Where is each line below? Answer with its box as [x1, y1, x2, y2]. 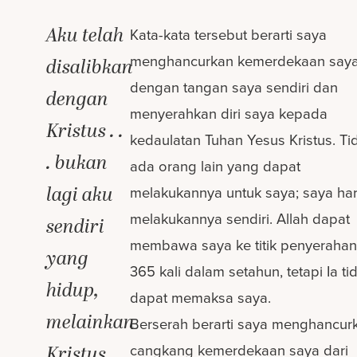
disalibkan [46, 53, 134, 82]
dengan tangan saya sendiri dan [130, 76, 339, 99]
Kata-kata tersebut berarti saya [130, 24, 328, 46]
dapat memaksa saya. [130, 287, 272, 309]
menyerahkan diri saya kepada [130, 103, 328, 125]
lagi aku [46, 180, 114, 210]
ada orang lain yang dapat [130, 155, 301, 178]
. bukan [46, 148, 108, 178]
